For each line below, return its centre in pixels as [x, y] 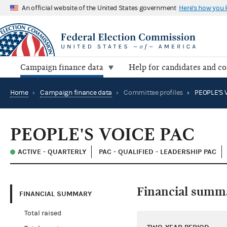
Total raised [43, 214]
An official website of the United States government [99, 8]
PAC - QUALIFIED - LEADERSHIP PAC [158, 152]
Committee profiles [153, 93]
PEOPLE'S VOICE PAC [102, 135]
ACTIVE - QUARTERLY [52, 152]
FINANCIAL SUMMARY [55, 194]
